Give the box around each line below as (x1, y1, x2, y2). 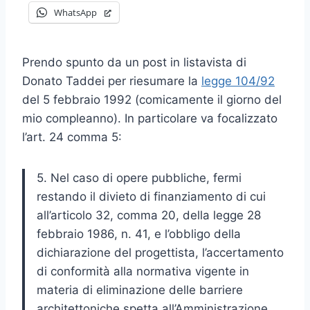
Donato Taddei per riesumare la (22, 73, 201, 88)
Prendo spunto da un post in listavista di (22, 55, 246, 69)
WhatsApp (54, 6, 97, 19)
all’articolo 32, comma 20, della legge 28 (37, 208, 261, 222)
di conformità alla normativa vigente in (37, 264, 249, 278)
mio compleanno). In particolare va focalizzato (22, 111, 277, 125)
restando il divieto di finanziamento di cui (37, 189, 266, 203)
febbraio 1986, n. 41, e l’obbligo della (37, 226, 241, 241)
